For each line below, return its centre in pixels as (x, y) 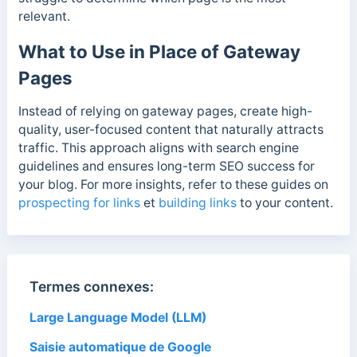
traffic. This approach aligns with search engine (158, 147)
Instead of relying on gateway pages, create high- (165, 111)
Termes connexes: (91, 286)
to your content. (284, 202)
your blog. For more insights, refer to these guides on (173, 184)
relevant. (45, 16)
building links (197, 202)
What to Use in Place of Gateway (159, 51)
